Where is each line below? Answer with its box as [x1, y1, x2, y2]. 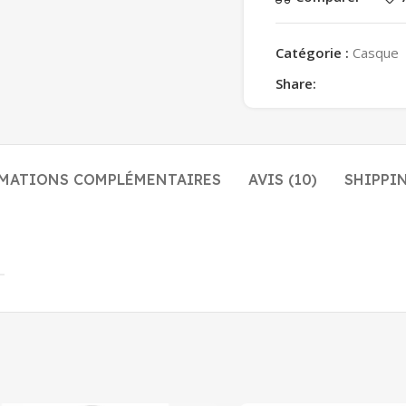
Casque [353, 43, 399, 62]
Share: [275, 73, 316, 92]
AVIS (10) [247, 169, 317, 188]
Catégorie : [275, 43, 349, 62]
